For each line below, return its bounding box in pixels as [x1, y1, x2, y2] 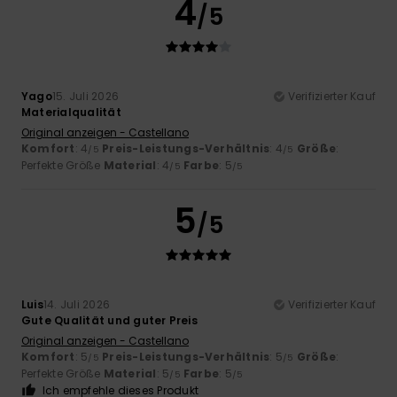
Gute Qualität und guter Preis [21, 312, 198, 328]
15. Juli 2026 [51, 88, 120, 104]
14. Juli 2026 [43, 296, 111, 312]
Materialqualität [21, 104, 121, 120]
